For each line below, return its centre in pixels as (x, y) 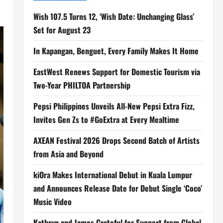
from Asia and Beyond (68, 154)
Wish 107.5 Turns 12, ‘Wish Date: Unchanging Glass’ (113, 16)
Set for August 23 (62, 30)
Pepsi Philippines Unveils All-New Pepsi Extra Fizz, (114, 106)
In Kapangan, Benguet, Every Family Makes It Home (116, 51)
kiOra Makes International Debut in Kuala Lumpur (112, 175)
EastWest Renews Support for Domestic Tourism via (116, 72)
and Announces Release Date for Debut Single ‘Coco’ (117, 188)
